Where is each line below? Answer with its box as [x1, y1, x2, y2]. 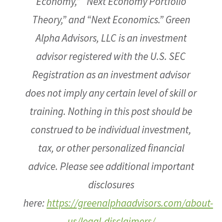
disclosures [88, 178, 134, 191]
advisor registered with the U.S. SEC [36, 50, 186, 63]
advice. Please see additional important [28, 160, 194, 173]
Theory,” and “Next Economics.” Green [32, 13, 190, 26]
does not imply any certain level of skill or [25, 86, 197, 100]
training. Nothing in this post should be [30, 105, 192, 118]
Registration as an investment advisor [32, 68, 190, 81]
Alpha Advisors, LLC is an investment [35, 31, 187, 45]
